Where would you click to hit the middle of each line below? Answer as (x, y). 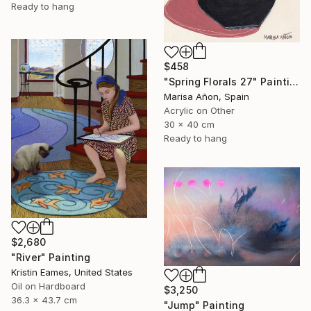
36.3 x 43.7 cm (44, 300)
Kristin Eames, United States (72, 272)
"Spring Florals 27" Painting (294, 82)
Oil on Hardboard (48, 286)
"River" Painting (51, 257)
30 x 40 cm (189, 125)
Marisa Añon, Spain (207, 97)
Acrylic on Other (199, 111)
